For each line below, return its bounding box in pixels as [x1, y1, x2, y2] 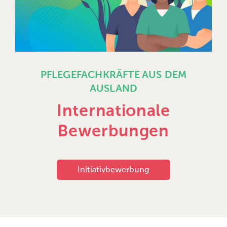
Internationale [57, 103, 170, 120]
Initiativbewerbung [78, 166, 149, 174]
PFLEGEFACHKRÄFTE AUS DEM [40, 70, 187, 81]
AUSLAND [89, 84, 138, 94]
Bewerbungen [58, 123, 169, 140]
